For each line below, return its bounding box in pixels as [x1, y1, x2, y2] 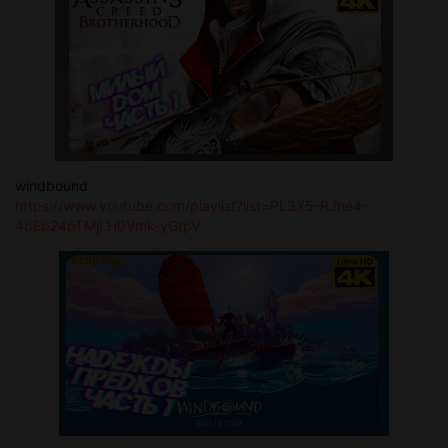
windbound [15, 177, 88, 195]
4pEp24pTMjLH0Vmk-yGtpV [15, 217, 200, 235]
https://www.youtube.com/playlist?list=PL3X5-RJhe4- [15, 197, 368, 215]
